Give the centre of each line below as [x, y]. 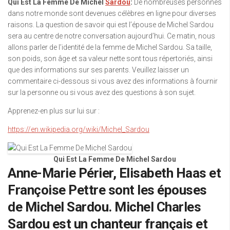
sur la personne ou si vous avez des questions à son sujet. [102, 92]
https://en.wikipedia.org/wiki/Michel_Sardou [79, 129]
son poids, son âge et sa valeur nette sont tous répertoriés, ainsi [110, 59]
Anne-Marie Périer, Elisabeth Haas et [114, 173]
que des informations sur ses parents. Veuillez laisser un [98, 70]
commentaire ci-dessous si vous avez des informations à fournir [113, 81]
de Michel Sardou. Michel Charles [104, 207]
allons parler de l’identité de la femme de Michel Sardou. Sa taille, [110, 47]
